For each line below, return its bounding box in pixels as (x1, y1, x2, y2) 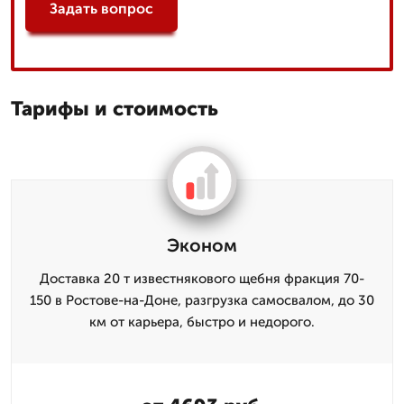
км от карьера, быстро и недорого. (89, 314, 315, 330)
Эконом (167, 234, 237, 256)
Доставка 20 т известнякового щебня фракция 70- (40, 271, 364, 287)
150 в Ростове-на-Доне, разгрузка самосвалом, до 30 (30, 292, 374, 308)
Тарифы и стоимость (11, 96, 218, 121)
